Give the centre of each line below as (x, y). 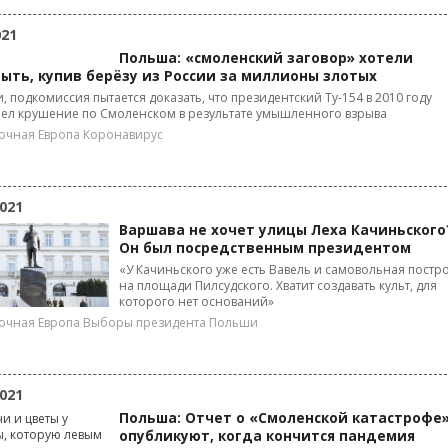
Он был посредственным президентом (265, 248)
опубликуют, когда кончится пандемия (267, 436)
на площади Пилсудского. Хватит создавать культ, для (278, 285)
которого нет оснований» (196, 301)
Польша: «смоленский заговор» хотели (266, 58)
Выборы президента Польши (170, 322)
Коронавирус (123, 134)
